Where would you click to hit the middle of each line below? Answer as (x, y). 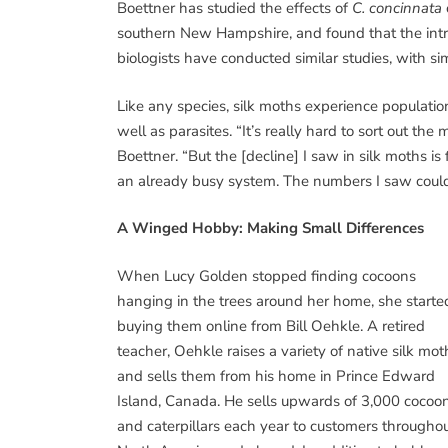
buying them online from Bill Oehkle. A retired (271, 325)
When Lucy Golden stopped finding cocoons (266, 275)
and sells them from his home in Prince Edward (276, 375)
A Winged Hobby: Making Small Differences (270, 228)
